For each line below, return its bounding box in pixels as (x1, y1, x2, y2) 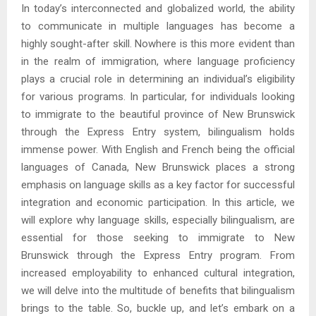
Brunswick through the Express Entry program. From (21, 249, 295, 262)
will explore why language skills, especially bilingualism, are (21, 214, 295, 227)
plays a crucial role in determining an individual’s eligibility (21, 73, 295, 86)
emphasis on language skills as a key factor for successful (21, 178, 295, 192)
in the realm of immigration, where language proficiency (21, 55, 295, 68)
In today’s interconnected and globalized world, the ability (21, 2, 295, 16)
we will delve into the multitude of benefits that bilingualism (21, 284, 295, 298)
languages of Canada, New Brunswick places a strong (21, 161, 295, 174)
